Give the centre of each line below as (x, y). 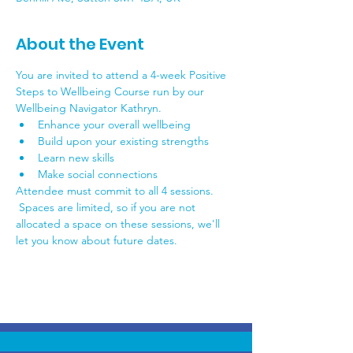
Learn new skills (76, 158)
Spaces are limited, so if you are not (107, 207)
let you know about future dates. (97, 240)
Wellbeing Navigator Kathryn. (89, 108)
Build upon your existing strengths (123, 141)
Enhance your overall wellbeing (114, 124)
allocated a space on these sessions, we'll (119, 224)
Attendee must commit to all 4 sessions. (116, 191)
